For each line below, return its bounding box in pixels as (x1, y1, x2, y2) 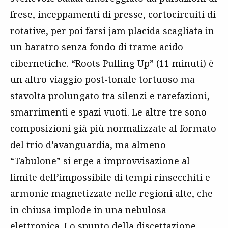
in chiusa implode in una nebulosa (10, 204, 166, 216)
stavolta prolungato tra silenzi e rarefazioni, (10, 90, 210, 102)
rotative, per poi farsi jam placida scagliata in (10, 24, 214, 37)
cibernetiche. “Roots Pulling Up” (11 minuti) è (10, 57, 214, 69)
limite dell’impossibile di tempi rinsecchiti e (10, 171, 210, 183)
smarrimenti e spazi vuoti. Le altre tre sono (10, 106, 207, 118)
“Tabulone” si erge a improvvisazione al (10, 155, 190, 167)
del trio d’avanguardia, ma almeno (10, 138, 166, 151)
